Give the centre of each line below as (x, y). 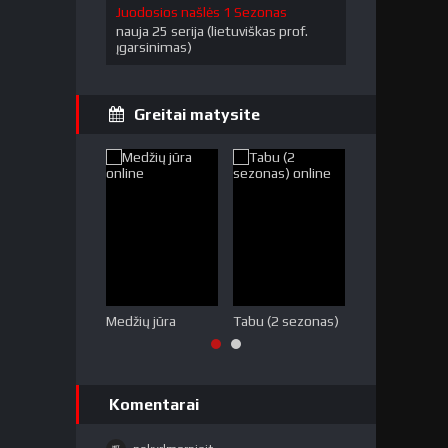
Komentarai (154, 404)
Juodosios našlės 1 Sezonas (201, 12)
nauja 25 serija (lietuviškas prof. (212, 31)
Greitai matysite (197, 114)
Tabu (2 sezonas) (286, 320)
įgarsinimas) (154, 47)
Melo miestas (402, 320)
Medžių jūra (141, 320)
